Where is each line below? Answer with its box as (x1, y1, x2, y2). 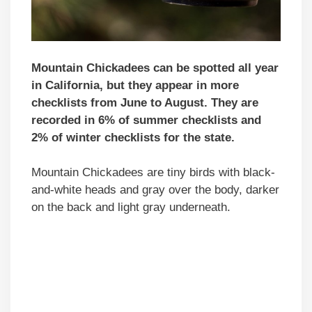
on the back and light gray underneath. (31, 201, 231, 214)
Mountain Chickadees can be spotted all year (31, 61, 279, 75)
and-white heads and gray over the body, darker (31, 183, 279, 197)
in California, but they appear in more (31, 78, 239, 92)
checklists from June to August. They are (31, 95, 258, 109)
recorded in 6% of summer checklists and (31, 113, 261, 127)
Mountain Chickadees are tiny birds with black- (31, 166, 275, 180)
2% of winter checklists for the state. (31, 130, 235, 144)
